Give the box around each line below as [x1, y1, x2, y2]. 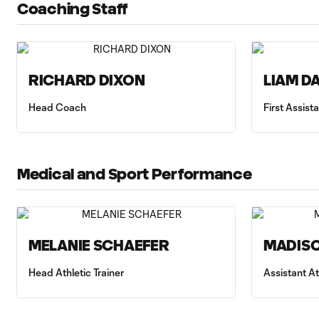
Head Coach [28, 101, 86, 113]
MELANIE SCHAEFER [28, 237, 169, 253]
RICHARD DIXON [28, 72, 145, 88]
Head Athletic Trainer [28, 266, 124, 278]
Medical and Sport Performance [17, 166, 252, 182]
